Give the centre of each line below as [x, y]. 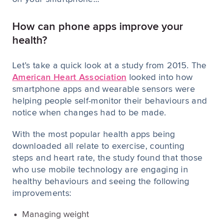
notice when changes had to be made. [89, 113]
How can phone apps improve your [98, 27]
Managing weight [55, 215]
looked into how [160, 78]
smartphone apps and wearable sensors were [104, 89]
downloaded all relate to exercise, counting [98, 146]
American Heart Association [69, 78]
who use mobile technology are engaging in [100, 170]
